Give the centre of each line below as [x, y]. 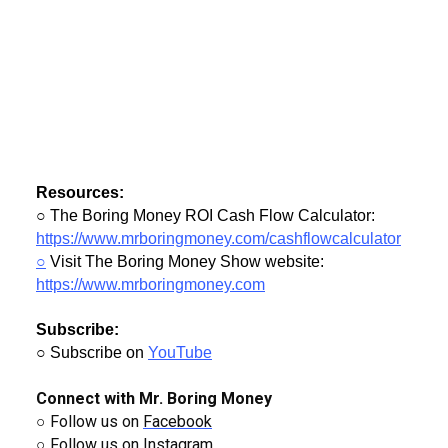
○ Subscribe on [92, 353]
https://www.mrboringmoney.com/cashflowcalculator [218, 239]
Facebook [177, 422]
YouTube [180, 353]
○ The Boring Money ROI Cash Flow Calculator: [205, 216]
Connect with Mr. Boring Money [158, 399]
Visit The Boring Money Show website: [185, 262]
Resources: [80, 193]
